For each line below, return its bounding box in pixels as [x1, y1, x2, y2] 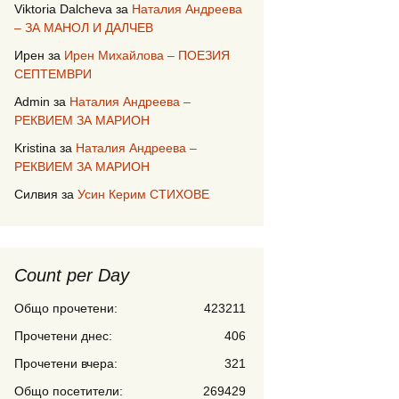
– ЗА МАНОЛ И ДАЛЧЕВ [14, 20, 153, 35]
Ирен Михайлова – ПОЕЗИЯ [64, 48, 230, 62]
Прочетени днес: [14, 329, 112, 343]
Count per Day [14, 265, 129, 285]
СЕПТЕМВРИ [14, 67, 92, 81]
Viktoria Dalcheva [14, 2, 112, 16]
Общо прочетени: [14, 301, 118, 315]
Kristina [14, 141, 56, 155]
